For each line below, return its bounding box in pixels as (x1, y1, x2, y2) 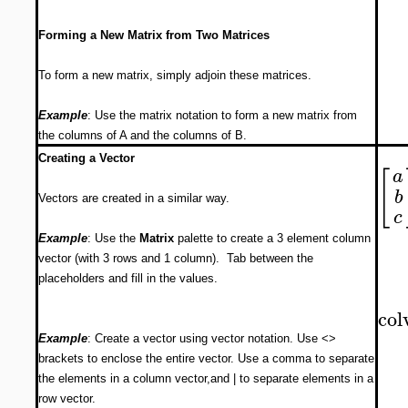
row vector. (38, 392, 96, 405)
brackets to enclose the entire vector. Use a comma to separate (38, 352, 374, 365)
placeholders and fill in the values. (38, 271, 218, 285)
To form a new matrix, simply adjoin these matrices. (38, 68, 311, 82)
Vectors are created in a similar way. (38, 191, 229, 205)
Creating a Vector (38, 151, 135, 165)
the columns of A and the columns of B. (38, 128, 247, 142)
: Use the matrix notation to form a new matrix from (87, 108, 357, 122)
